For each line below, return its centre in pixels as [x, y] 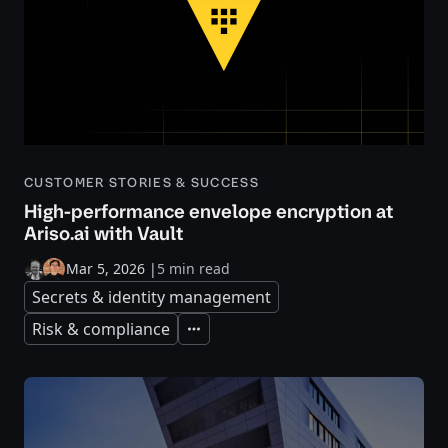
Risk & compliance [101, 328]
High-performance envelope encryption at [208, 211]
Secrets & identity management [151, 296]
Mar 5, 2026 [105, 268]
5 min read [193, 268]
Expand [207, 335]
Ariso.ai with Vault [103, 233]
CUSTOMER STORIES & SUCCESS [141, 182]
